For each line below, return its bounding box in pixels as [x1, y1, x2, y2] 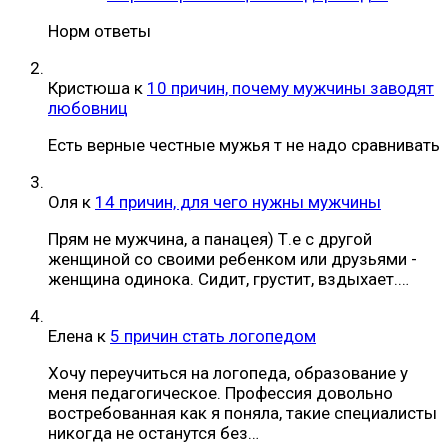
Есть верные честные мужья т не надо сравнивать [48, 134, 440, 155]
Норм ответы [48, 20, 151, 41]
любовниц [48, 97, 128, 118]
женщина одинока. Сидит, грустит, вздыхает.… [48, 268, 409, 289]
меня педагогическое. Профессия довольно [48, 382, 393, 403]
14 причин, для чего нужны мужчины [95, 191, 381, 212]
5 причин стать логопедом [110, 325, 316, 346]
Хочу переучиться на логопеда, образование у [48, 362, 408, 383]
